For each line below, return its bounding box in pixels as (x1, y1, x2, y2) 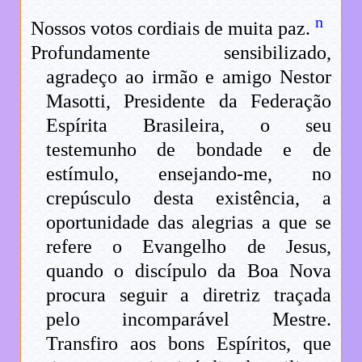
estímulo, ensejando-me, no (46, 162, 331, 184)
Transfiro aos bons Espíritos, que (46, 332, 331, 354)
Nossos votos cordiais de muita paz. (31, 17, 316, 39)
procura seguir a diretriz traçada (46, 284, 331, 305)
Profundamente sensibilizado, (31, 41, 331, 63)
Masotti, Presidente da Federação (46, 90, 331, 112)
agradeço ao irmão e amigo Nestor (46, 65, 331, 87)
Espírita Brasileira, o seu (46, 114, 331, 136)
